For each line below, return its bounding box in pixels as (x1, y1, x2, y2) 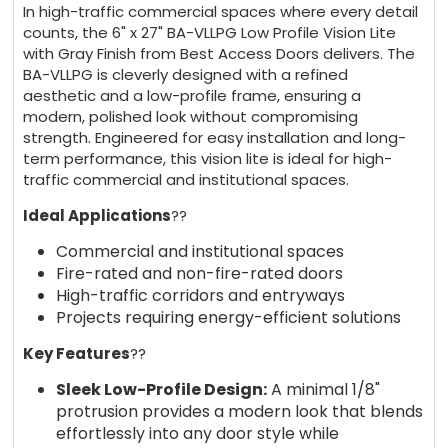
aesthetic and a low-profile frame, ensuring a (23, 84, 362, 106)
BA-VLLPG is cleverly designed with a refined (23, 63, 349, 85)
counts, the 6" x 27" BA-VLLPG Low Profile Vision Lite (23, 21, 397, 43)
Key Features (23, 342, 131, 364)
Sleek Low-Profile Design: (55, 377, 267, 401)
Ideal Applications (23, 204, 172, 226)
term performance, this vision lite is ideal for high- (23, 147, 393, 169)
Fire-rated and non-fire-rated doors (55, 261, 343, 285)
